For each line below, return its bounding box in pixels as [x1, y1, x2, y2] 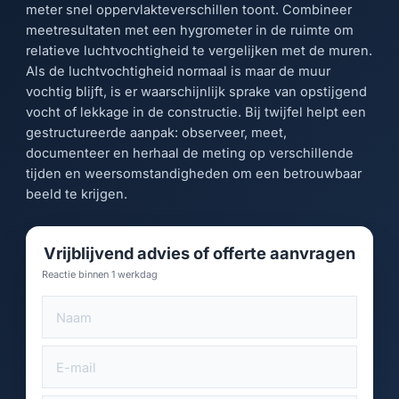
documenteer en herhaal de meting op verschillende [26, 145, 354, 162]
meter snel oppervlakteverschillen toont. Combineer [26, 2, 353, 19]
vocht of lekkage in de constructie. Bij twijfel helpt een [26, 104, 367, 121]
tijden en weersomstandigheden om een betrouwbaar [26, 166, 362, 183]
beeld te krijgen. [26, 186, 128, 203]
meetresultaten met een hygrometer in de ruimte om [26, 22, 354, 39]
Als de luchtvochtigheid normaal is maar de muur [26, 63, 331, 80]
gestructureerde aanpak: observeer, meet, [26, 125, 288, 142]
